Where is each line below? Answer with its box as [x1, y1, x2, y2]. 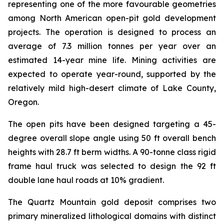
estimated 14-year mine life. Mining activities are [8, 55, 216, 65]
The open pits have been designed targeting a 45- [8, 119, 216, 129]
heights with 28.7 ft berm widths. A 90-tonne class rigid [8, 147, 216, 157]
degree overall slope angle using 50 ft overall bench [8, 133, 216, 143]
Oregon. [8, 97, 39, 107]
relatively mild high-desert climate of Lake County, [8, 83, 216, 93]
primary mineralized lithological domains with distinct [8, 211, 216, 221]
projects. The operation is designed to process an [8, 27, 216, 37]
